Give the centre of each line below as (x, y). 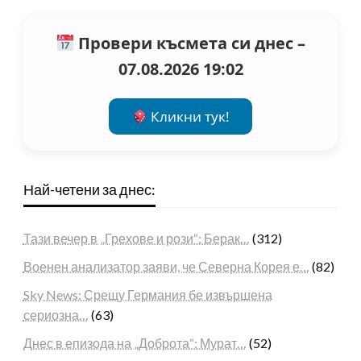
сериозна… (56, 315)
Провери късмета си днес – (189, 44)
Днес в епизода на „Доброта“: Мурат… (135, 343)
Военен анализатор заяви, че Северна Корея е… (166, 267)
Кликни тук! (188, 117)
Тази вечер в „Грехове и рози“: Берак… (136, 239)
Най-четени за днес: (89, 190)
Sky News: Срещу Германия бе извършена (147, 295)
